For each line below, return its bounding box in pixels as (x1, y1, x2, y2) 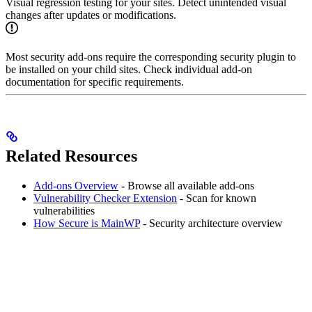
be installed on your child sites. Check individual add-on (6, 63, 252, 76)
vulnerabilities (33, 205, 95, 217)
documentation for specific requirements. (6, 76, 184, 88)
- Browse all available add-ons (118, 180, 254, 192)
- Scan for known (177, 192, 256, 205)
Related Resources (6, 147, 137, 166)
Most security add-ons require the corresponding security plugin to (6, 51, 296, 63)
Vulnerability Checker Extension (33, 192, 177, 205)
